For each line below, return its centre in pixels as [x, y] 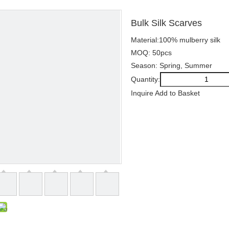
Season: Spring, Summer [171, 65]
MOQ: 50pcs [151, 53]
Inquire [142, 93]
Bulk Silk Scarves [166, 23]
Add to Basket [177, 93]
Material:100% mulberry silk [176, 40]
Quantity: [145, 79]
